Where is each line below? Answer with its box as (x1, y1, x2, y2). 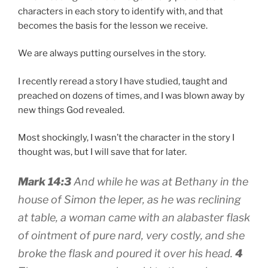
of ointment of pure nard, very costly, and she (18, 229, 245, 242)
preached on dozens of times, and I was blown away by (18, 90, 245, 101)
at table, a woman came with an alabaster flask (18, 211, 250, 224)
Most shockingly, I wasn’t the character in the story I (18, 132, 234, 144)
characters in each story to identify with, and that (18, 5, 223, 17)
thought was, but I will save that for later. (18, 147, 187, 158)
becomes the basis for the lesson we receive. (18, 20, 208, 31)
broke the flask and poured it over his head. (18, 246, 235, 260)
